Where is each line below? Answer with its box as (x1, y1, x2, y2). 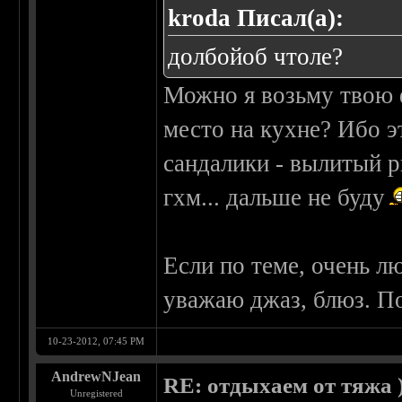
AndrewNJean (51, 369, 142, 385)
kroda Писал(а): (168, 4, 345, 32)
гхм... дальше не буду (163, 184, 386, 212)
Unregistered (69, 388, 123, 399)
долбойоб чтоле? (168, 43, 344, 71)
